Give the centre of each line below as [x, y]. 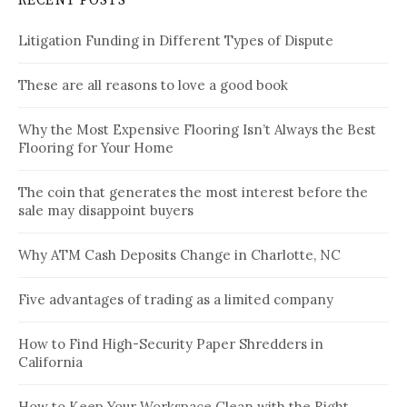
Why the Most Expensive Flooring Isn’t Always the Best [197, 130]
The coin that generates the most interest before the [193, 193]
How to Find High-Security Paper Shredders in [171, 344]
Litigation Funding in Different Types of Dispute [176, 41]
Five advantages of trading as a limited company [176, 300]
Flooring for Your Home [96, 148]
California [50, 362]
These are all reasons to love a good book [153, 85]
